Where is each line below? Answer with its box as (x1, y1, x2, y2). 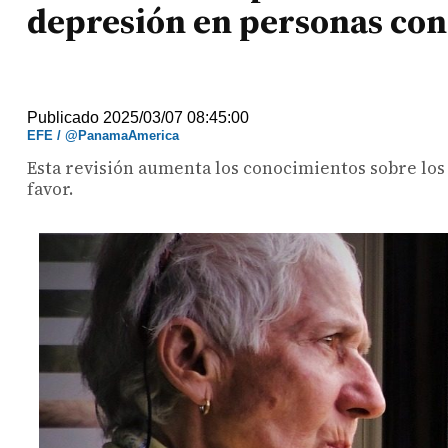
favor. (27, 177, 74, 201)
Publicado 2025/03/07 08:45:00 (27, 109, 250, 126)
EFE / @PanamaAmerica (27, 128, 180, 143)
